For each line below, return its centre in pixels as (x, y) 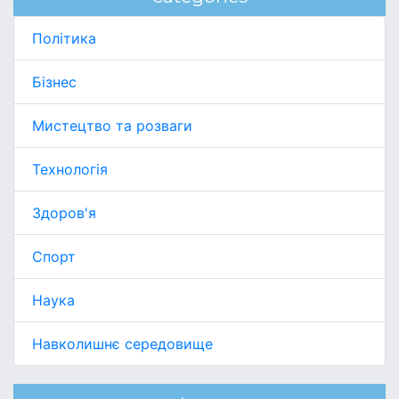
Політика (64, 38)
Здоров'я (64, 212)
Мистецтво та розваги (112, 125)
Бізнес (54, 81)
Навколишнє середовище (122, 343)
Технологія (70, 169)
